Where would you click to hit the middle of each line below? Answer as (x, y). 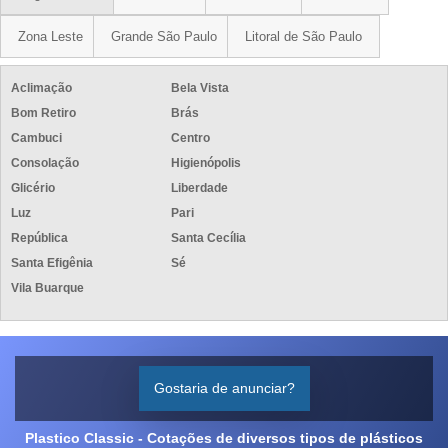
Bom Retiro (43, 112)
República (39, 237)
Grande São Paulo (164, 36)
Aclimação (41, 87)
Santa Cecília (208, 237)
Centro (190, 137)
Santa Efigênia (52, 262)
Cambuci (36, 137)
